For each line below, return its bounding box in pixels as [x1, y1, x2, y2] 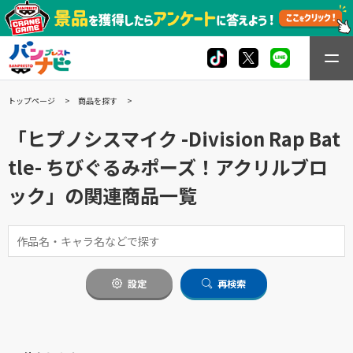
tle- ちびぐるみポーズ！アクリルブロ [8, 152, 328, 180]
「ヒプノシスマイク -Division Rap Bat [8, 124, 340, 152]
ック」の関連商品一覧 [8, 180, 197, 209]
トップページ [8, 94, 55, 106]
